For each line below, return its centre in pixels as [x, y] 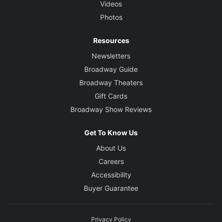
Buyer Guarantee [111, 188]
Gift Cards [111, 96]
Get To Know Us [111, 133]
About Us [111, 148]
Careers [111, 161]
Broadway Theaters [111, 83]
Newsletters [111, 56]
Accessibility [111, 175]
